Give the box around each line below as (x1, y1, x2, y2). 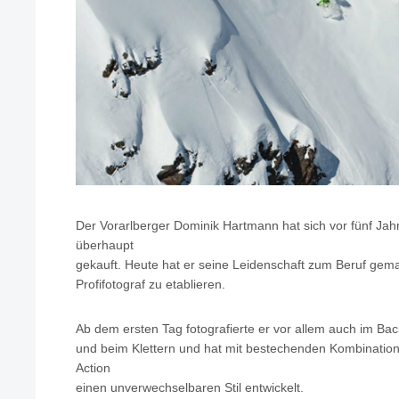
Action (76, 361, 110, 376)
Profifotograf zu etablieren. (76, 277, 225, 292)
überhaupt (76, 238, 134, 253)
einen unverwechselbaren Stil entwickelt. (76, 380, 304, 395)
